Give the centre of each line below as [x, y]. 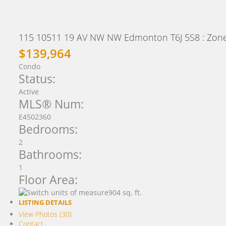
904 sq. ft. [125, 192]
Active [29, 92]
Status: [37, 79]
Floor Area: [48, 180]
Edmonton [147, 37]
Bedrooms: [48, 129]
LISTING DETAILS [45, 202]
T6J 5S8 [185, 37]
